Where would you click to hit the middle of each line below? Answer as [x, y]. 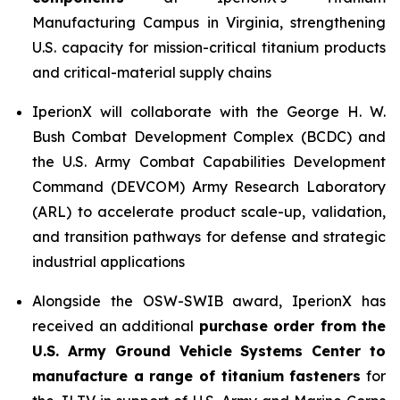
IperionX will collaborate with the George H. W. [209, 112]
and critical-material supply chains [152, 72]
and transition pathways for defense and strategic [209, 237]
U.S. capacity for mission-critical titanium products [209, 47]
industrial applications [108, 262]
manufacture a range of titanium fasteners [197, 376]
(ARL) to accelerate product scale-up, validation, [209, 212]
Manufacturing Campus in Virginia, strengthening [209, 22]
